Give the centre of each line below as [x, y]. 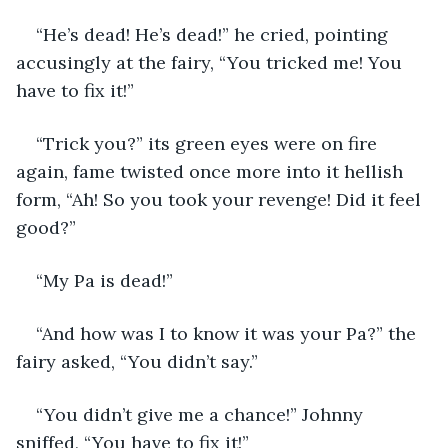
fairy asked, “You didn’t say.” [137, 361]
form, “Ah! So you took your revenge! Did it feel [221, 199]
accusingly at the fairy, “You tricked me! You [211, 62]
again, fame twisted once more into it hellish [212, 171]
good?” [46, 227]
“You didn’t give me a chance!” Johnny [202, 414]
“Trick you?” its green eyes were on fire [209, 143]
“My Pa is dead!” [104, 280]
